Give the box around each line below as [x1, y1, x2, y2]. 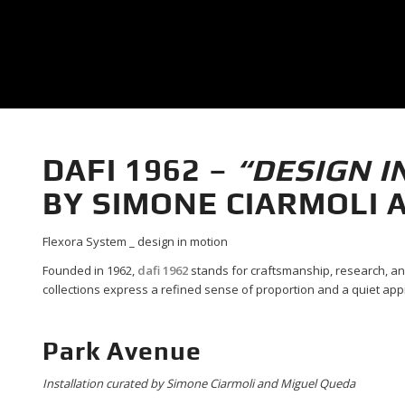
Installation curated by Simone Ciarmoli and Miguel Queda [42, 375, 355, 392]
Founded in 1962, [42, 262, 137, 279]
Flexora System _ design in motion [42, 233, 228, 250]
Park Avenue [42, 336, 202, 366]
